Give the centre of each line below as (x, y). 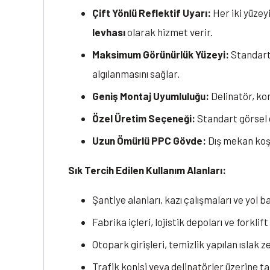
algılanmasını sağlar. (136, 74)
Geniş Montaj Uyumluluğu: (151, 96)
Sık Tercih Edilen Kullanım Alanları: (147, 170)
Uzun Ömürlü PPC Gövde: (149, 141)
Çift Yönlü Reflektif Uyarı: (152, 13)
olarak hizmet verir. (169, 32)
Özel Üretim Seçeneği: (144, 118)
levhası (109, 32)
